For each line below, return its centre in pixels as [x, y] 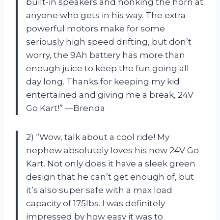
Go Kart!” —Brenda [66, 108]
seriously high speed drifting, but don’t [109, 41]
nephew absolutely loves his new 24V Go [112, 150]
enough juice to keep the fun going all [108, 68]
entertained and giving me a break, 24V [110, 95]
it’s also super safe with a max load [99, 190]
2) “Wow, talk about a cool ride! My [98, 137]
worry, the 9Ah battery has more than [106, 55]
